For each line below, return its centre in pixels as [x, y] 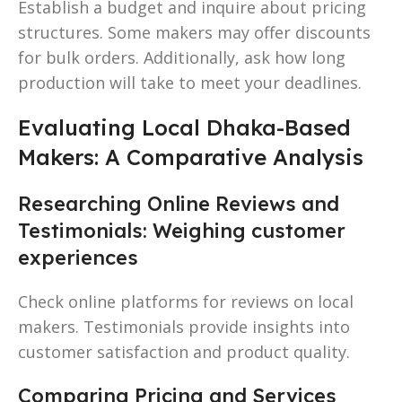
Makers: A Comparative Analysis [191, 157]
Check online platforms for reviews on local [186, 301]
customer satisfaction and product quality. [184, 351]
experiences [78, 257]
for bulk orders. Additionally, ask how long [182, 57]
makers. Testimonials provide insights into [184, 326]
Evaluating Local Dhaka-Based [184, 127]
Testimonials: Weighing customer [182, 230]
